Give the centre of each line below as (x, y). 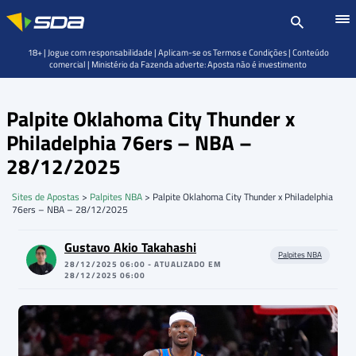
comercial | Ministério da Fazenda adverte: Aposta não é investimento (178, 64)
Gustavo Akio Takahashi (130, 247)
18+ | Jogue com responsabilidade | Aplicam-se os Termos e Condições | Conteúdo (178, 52)
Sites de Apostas (46, 197)
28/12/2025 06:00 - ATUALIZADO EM (143, 264)
